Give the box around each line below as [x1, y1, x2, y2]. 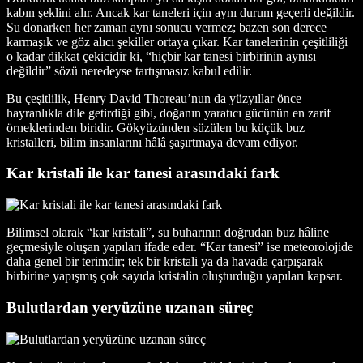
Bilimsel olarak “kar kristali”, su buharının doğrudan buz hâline [6, 225, 329, 240]
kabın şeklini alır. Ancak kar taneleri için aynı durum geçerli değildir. [6, 5, 355, 19]
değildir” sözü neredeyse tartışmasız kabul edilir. [6, 63, 252, 78]
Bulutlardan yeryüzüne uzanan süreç [6, 298, 253, 316]
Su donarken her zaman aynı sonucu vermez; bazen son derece [6, 19, 327, 34]
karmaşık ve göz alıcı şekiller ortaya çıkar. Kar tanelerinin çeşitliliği [6, 34, 348, 49]
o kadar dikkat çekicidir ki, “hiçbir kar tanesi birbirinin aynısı [6, 49, 316, 63]
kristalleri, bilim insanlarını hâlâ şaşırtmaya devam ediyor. [6, 135, 298, 149]
